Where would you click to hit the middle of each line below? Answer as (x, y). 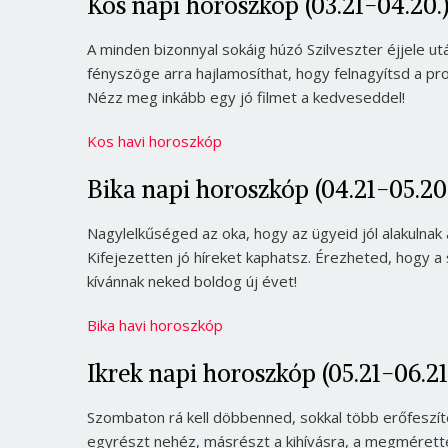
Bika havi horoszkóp (155, 325)
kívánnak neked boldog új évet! (192, 281)
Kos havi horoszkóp (154, 141)
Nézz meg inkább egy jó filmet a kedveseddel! (246, 97)
